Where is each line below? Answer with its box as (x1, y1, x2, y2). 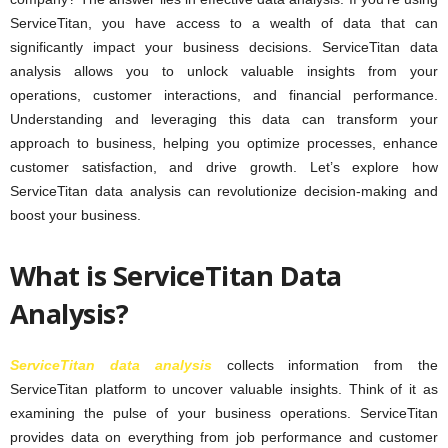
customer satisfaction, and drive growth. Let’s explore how (10, 159, 438, 176)
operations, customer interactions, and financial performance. (10, 87, 438, 104)
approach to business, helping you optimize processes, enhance (10, 135, 438, 152)
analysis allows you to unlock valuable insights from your (10, 63, 438, 80)
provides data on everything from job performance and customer (10, 429, 438, 446)
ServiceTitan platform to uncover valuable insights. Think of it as (10, 381, 438, 398)
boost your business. (10, 207, 141, 224)
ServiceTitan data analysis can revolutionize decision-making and (10, 183, 438, 200)
